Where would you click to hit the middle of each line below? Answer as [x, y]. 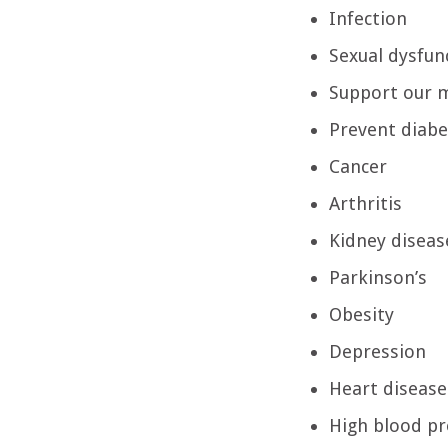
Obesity [362, 314]
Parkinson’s [378, 277]
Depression [378, 351]
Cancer [358, 166]
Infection [368, 18]
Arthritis [366, 203]
